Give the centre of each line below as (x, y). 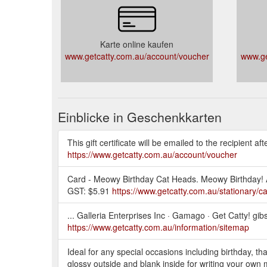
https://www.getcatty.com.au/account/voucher (152, 154)
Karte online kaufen (137, 44)
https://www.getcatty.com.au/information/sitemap (158, 227)
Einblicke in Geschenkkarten (140, 117)
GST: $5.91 (90, 190)
